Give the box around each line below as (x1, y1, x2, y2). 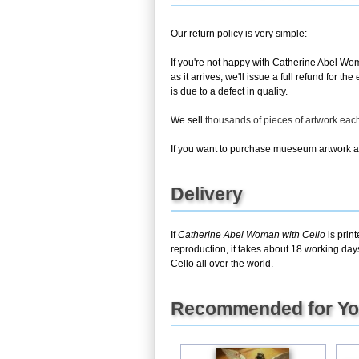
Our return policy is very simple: (171, 27, 307, 39)
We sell (171, 114, 205, 126)
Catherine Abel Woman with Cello (178, 228, 325, 240)
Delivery (171, 183, 243, 204)
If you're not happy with (171, 56, 272, 68)
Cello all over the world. (171, 257, 273, 269)
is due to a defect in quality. (171, 85, 288, 97)
